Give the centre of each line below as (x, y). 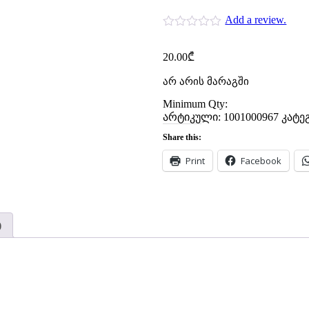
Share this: (182, 138)
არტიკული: (193, 117)
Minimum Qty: (195, 104)
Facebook (261, 161)
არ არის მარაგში (206, 82)
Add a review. (256, 20)
